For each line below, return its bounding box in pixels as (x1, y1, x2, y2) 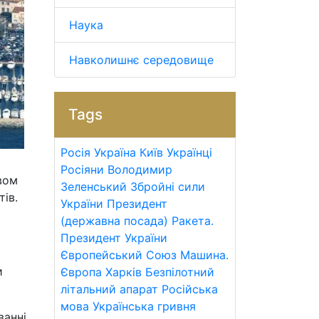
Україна (94, 145, 136, 159)
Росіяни (61, 162, 104, 177)
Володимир (108, 162, 172, 177)
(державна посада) (61, 214, 168, 228)
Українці (167, 145, 212, 159)
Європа (61, 265, 102, 279)
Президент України (61, 231, 167, 245)
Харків (105, 265, 142, 279)
